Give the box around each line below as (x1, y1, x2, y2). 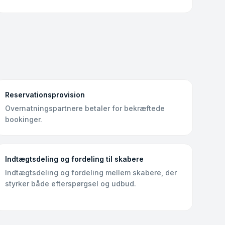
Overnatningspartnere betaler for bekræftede (5, 104, 165, 113)
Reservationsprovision (5, 90, 85, 99)
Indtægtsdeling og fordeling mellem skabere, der (5, 168, 177, 177)
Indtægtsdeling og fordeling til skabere (5, 155, 144, 163)
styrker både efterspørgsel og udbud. (5, 179, 137, 188)
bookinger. (5, 115, 43, 124)
